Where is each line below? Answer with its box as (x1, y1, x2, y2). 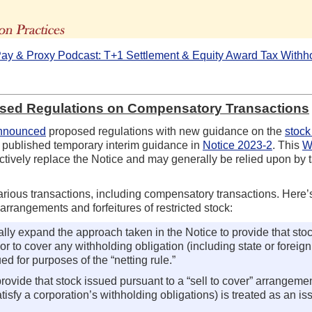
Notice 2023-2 (203, 139, 272, 151)
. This (272, 139, 302, 151)
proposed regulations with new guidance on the (46, 125, 285, 137)
